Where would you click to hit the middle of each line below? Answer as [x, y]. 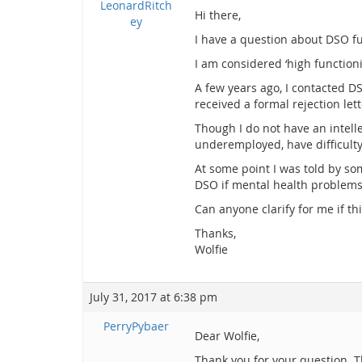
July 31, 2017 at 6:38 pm [154, 297]
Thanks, [215, 233]
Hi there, [218, 15]
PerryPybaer [136, 326]
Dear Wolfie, [227, 336]
